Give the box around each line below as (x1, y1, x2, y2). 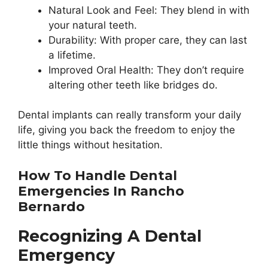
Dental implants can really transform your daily (18, 109, 241, 121)
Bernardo (18, 198, 85, 215)
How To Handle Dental (18, 167, 177, 184)
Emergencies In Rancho (18, 182, 184, 199)
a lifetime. (48, 48, 96, 61)
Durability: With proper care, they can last (48, 33, 247, 46)
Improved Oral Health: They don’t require (48, 63, 244, 76)
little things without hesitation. (18, 139, 163, 151)
